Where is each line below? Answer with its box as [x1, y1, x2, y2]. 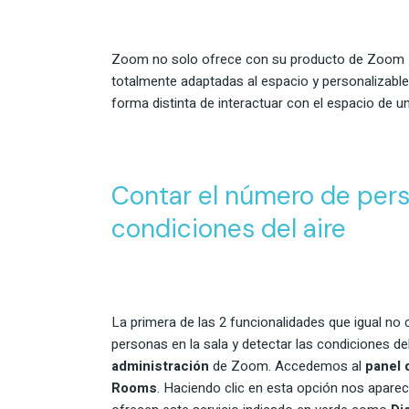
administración [111, 355, 209, 376]
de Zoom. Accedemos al [209, 355, 365, 376]
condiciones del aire [111, 211, 346, 246]
